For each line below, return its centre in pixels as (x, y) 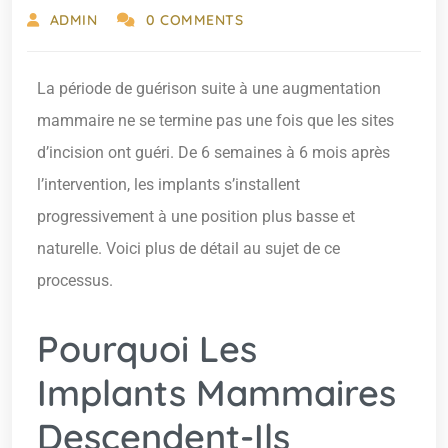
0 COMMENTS (194, 20)
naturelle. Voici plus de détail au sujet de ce (188, 249)
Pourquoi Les (147, 349)
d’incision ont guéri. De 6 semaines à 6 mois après (213, 153)
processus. (75, 281)
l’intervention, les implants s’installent (168, 185)
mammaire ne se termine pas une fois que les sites (215, 121)
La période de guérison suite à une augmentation (209, 89)
